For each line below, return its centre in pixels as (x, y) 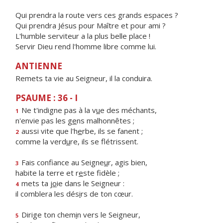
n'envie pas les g (44, 120)
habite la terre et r (47, 173)
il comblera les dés (47, 194)
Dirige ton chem (48, 215)
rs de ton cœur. (107, 194)
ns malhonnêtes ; (106, 120)
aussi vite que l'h (49, 131)
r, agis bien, (128, 162)
